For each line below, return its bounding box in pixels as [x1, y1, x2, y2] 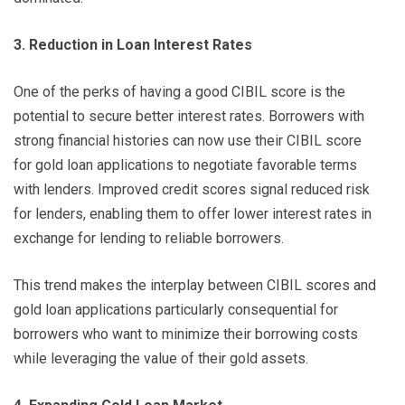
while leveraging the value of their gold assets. [14, 350, 308, 368]
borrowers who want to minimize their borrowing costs [14, 325, 358, 344]
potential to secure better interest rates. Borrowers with [14, 108, 364, 126]
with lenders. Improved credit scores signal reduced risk [14, 181, 370, 199]
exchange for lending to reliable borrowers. [14, 230, 284, 248]
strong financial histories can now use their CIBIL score [14, 132, 362, 150]
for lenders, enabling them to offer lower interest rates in [14, 205, 372, 223]
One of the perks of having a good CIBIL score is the [14, 83, 345, 101]
